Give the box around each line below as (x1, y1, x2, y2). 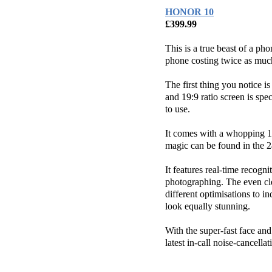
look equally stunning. (165, 201, 250, 212)
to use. (165, 104, 190, 115)
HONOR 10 (165, 7, 214, 18)
